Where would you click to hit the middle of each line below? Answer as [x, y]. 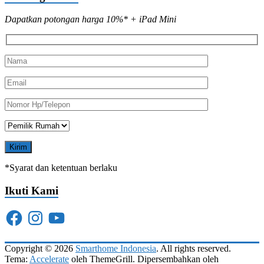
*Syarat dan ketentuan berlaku [61, 168]
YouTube [64, 212]
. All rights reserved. [194, 248]
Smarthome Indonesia [116, 248]
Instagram [44, 212]
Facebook [22, 212]
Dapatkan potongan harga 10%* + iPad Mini [90, 19]
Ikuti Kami [32, 190]
